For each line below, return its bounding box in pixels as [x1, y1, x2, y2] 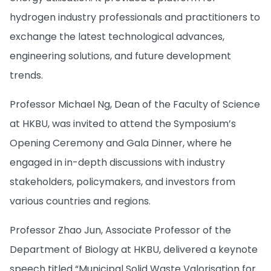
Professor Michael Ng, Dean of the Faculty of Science [10, 97, 260, 111]
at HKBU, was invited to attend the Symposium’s [10, 117, 236, 131]
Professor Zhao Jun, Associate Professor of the [10, 223, 231, 237]
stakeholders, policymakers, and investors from [10, 175, 235, 189]
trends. [10, 68, 45, 82]
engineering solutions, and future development [10, 49, 231, 63]
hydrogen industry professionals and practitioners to [10, 10, 260, 24]
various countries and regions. [10, 194, 155, 208]
